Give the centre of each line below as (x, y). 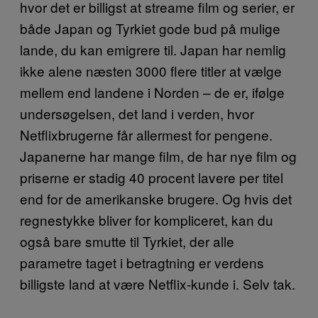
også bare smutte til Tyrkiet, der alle (127, 241)
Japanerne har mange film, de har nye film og (158, 155)
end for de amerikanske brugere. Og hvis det (156, 198)
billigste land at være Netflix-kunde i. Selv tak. (158, 283)
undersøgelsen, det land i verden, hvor (137, 113)
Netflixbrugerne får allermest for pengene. (146, 134)
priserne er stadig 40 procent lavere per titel (152, 177)
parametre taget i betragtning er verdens (142, 262)
